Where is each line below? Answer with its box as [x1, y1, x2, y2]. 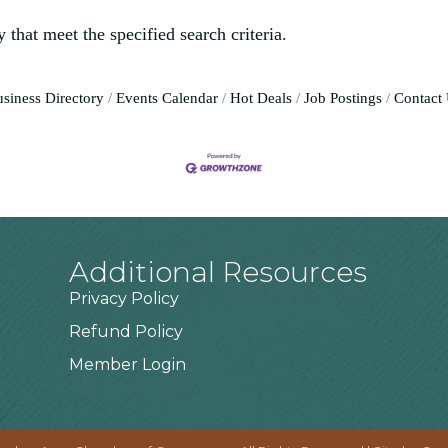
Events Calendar [115, 89, 218, 106]
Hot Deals [229, 89, 292, 106]
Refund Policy [69, 322, 184, 342]
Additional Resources [69, 255, 368, 290]
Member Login [69, 355, 187, 375]
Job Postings [303, 89, 382, 106]
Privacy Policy [69, 289, 180, 309]
